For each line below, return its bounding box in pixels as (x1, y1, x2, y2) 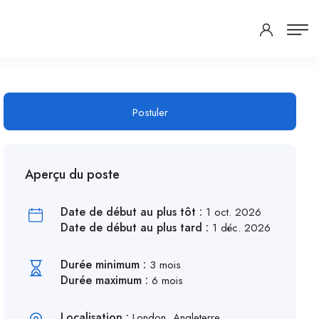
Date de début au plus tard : (61, 219, 213, 236)
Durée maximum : (61, 272, 152, 288)
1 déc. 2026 (212, 220, 271, 236)
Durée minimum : (61, 256, 150, 273)
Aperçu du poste (25, 165, 120, 184)
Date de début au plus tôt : (61, 204, 206, 220)
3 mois (150, 257, 182, 273)
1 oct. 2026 (206, 204, 262, 220)
